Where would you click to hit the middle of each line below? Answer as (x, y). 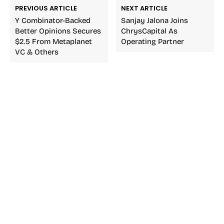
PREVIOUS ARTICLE (46, 8)
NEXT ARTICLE (144, 8)
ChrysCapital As (149, 31)
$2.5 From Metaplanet (53, 41)
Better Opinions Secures (58, 31)
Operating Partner (153, 41)
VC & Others (37, 52)
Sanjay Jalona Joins (155, 20)
